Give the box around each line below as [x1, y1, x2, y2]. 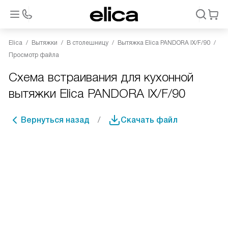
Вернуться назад [21, 116, 90, 124]
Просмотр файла [9, 51, 59, 59]
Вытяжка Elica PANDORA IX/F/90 [118, 39, 210, 46]
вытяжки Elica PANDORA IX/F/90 [9, 87, 185, 100]
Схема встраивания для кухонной [9, 70, 193, 84]
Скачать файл [121, 116, 178, 124]
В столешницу [67, 39, 108, 46]
